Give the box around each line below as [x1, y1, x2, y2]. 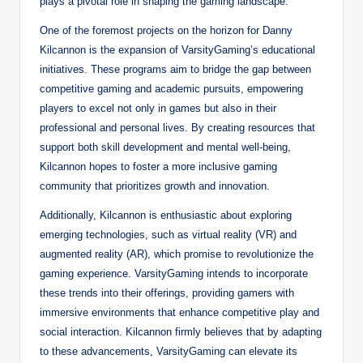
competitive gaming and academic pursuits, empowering [40, 82, 303, 95]
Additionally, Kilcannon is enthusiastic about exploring [40, 208, 292, 221]
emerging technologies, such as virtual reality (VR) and [40, 228, 297, 241]
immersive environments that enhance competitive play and [40, 305, 319, 318]
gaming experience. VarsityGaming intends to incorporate [40, 267, 308, 280]
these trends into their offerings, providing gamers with [40, 286, 294, 299]
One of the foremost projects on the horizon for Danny [40, 23, 293, 36]
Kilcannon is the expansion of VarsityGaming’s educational [40, 43, 315, 56]
